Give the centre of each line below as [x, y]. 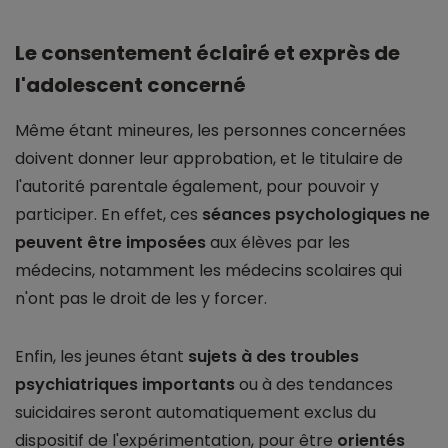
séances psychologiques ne [316, 214]
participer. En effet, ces [108, 214]
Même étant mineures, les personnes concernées [210, 130]
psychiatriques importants [125, 384]
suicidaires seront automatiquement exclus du [195, 412]
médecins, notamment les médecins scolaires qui [208, 270]
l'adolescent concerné [130, 84]
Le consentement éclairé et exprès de [207, 52]
